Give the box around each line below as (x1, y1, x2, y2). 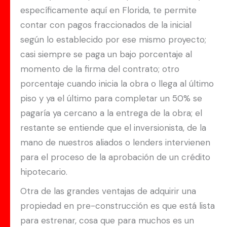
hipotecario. (20, 166, 67, 177)
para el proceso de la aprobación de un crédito (20, 152, 210, 163)
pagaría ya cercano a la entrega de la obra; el (20, 107, 202, 119)
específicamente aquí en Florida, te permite (20, 5, 197, 16)
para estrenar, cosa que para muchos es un (20, 214, 194, 226)
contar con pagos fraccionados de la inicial (20, 19, 192, 30)
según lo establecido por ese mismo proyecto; (20, 34, 206, 45)
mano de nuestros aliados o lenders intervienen (20, 137, 210, 148)
